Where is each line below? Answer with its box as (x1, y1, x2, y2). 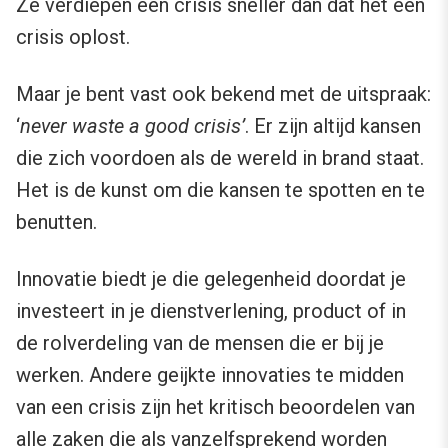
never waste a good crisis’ (20, 114, 245, 139)
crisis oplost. (16, 25, 130, 50)
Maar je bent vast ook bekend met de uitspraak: (16, 82, 431, 107)
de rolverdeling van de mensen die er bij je (16, 331, 384, 356)
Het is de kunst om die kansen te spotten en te (16, 178, 425, 203)
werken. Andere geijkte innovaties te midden (16, 363, 404, 388)
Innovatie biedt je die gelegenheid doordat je (16, 267, 406, 292)
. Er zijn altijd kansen (245, 114, 421, 139)
